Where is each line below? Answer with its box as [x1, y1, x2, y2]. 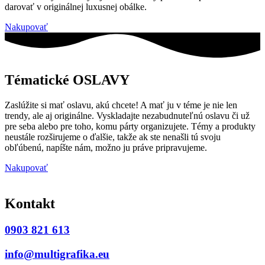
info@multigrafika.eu [5, 247, 109, 260]
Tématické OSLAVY [5, 72, 130, 88]
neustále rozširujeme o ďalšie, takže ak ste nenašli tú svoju [5, 132, 221, 143]
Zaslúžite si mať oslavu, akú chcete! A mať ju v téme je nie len [5, 100, 237, 111]
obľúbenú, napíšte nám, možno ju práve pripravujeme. [5, 143, 209, 153]
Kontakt [5, 195, 55, 211]
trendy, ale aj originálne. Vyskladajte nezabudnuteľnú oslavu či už [5, 111, 250, 121]
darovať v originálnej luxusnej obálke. [5, 2, 147, 12]
